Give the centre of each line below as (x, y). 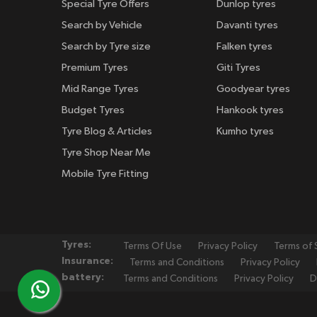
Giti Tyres (239, 67)
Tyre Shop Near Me (106, 152)
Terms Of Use (152, 247)
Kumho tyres (246, 131)
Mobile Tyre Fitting (105, 173)
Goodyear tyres (254, 88)
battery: (83, 278)
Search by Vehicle (102, 25)
